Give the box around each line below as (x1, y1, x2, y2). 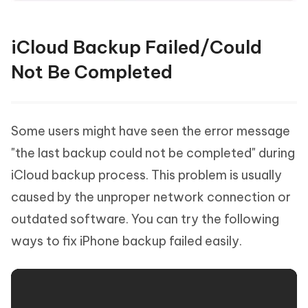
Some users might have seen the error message (11, 122, 290, 139)
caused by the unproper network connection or (11, 188, 291, 205)
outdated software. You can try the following (11, 210, 279, 227)
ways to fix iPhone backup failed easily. (11, 232, 242, 249)
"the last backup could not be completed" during (11, 144, 295, 161)
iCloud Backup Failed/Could (11, 35, 262, 58)
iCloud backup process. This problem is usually (11, 166, 282, 183)
